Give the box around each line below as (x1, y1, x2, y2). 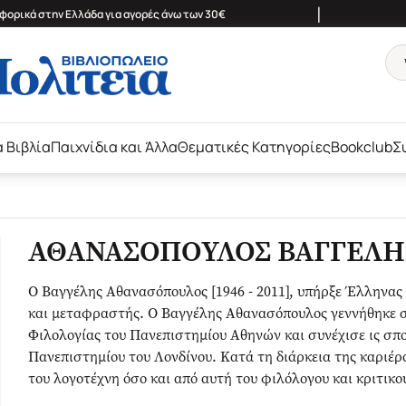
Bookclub (331, 136, 392, 157)
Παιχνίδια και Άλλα (51, 136, 178, 157)
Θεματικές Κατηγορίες (178, 136, 331, 157)
